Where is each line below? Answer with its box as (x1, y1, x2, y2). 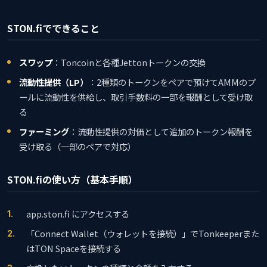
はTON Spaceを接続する (26, 241, 121, 254)
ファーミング (19, 125, 69, 138)
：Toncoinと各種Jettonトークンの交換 (52, 55, 206, 69)
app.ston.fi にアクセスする (26, 207, 129, 220)
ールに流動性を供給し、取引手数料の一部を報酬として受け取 (19, 90, 253, 103)
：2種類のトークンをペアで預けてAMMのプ (88, 75, 256, 88)
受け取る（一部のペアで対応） (19, 139, 136, 153)
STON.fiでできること (7, 20, 100, 35)
